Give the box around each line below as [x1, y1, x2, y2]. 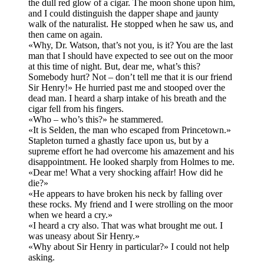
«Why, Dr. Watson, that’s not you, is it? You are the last [28, 40, 233, 51]
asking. [28, 252, 55, 263]
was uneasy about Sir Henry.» [28, 231, 140, 242]
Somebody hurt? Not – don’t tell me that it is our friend [28, 72, 232, 82]
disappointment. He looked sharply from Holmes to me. [28, 157, 235, 167]
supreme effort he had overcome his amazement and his [28, 146, 234, 157]
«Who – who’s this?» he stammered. [28, 114, 163, 125]
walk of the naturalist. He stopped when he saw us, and [28, 19, 233, 29]
